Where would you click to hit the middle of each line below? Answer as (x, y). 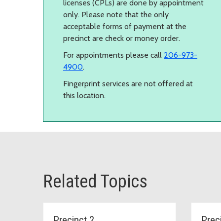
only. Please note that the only (116, 14)
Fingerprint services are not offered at (128, 83)
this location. (84, 95)
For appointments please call (113, 55)
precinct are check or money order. (122, 38)
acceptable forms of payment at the (125, 26)
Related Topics (95, 181)
